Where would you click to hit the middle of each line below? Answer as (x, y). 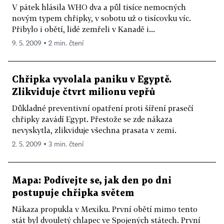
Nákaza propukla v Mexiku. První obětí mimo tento (105, 209)
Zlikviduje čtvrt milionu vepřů (83, 92)
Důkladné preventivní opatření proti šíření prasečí (103, 108)
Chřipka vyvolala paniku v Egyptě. (92, 80)
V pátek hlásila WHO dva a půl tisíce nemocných (99, 7)
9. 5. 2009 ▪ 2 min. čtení (48, 43)
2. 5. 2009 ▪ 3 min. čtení (48, 144)
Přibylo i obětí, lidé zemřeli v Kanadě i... (83, 29)
